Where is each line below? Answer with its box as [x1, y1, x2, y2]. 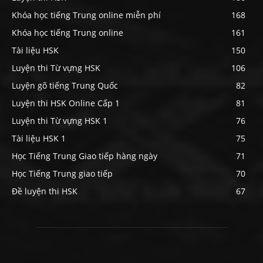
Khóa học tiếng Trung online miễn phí [12, 9, 161, 21]
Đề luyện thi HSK [12, 186, 77, 197]
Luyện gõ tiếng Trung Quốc [12, 80, 118, 92]
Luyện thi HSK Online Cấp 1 [12, 97, 120, 109]
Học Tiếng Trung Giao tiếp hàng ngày [12, 150, 157, 162]
